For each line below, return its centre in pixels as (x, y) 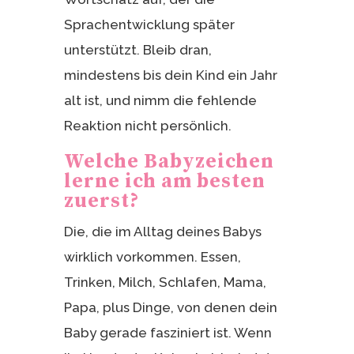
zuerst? (101, 201)
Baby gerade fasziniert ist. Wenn (168, 332)
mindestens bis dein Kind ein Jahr (170, 75)
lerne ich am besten (164, 181)
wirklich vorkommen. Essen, (152, 256)
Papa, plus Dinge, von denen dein (170, 307)
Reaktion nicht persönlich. (147, 125)
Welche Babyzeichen (169, 161)
